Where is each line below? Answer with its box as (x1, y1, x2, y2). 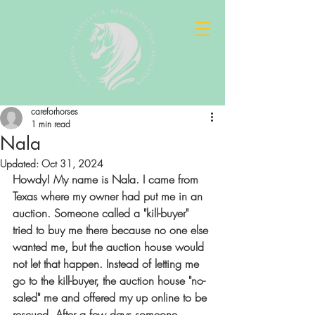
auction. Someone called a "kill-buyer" (13, 205, 192, 221)
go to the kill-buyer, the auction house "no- (13, 273, 205, 288)
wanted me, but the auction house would (13, 239, 207, 255)
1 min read (31, 118, 70, 130)
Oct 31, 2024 (41, 157, 103, 170)
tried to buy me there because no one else (13, 222, 212, 238)
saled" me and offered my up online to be (13, 290, 210, 305)
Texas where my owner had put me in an (13, 188, 206, 204)
